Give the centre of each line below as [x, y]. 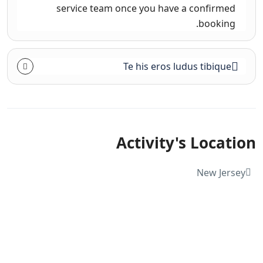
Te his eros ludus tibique [177, 66]
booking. [217, 23]
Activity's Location [186, 142]
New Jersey [221, 172]
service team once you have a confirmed [146, 8]
